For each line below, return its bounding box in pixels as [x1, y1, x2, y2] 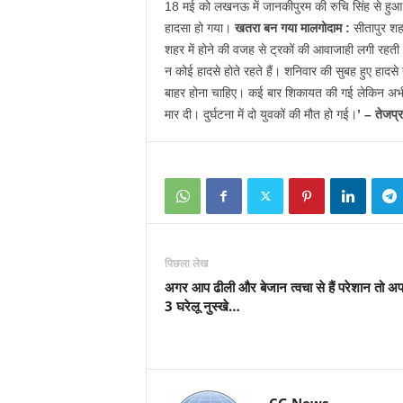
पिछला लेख [164, 255, 208, 271]
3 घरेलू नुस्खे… [164, 297, 244, 315]
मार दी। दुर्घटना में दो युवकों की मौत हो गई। [164, 107, 357, 121]
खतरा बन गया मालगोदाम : [234, 21, 350, 35]
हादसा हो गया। [164, 21, 235, 35]
